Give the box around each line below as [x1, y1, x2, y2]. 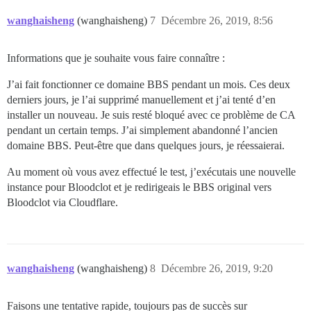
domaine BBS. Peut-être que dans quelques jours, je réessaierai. [7, 139, 285, 151]
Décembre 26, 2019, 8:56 [161, 14, 273, 26]
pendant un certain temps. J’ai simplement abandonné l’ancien [7, 124, 278, 136]
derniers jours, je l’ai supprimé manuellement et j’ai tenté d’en [7, 93, 276, 106]
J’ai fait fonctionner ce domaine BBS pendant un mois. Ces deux [7, 78, 290, 90]
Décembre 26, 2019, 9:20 [161, 262, 273, 274]
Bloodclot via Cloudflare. [7, 196, 118, 208]
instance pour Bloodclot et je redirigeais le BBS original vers [7, 180, 271, 193]
